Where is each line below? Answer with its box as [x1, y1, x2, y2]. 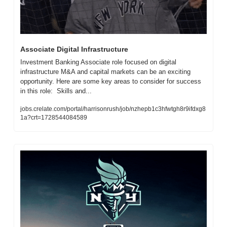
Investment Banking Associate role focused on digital [20, 58, 176, 66]
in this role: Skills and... [20, 87, 92, 95]
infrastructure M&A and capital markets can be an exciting [20, 68, 191, 76]
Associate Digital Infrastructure [20, 45, 128, 54]
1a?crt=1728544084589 [20, 114, 87, 122]
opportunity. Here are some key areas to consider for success [20, 78, 201, 86]
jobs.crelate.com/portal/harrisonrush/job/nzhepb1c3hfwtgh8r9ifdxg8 [20, 105, 206, 113]
